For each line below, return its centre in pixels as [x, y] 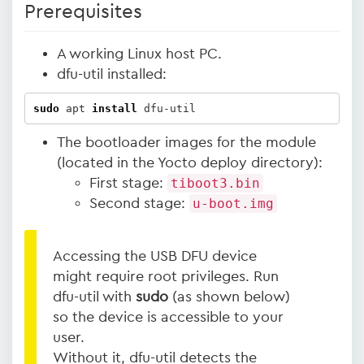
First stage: [128, 183]
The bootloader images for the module [186, 142]
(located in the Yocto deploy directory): [190, 162]
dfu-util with [94, 297]
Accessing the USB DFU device [155, 256]
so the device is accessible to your [168, 317]
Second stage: [139, 203]
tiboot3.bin [215, 183]
